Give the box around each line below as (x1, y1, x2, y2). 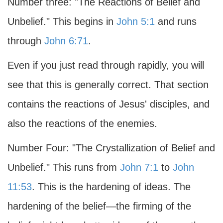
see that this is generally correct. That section (7, 79, 209, 90)
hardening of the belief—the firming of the (7, 201, 191, 212)
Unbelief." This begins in (7, 16, 116, 27)
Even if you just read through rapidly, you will (7, 60, 204, 71)
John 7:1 (120, 162, 158, 173)
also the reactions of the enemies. (7, 118, 157, 129)
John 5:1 (116, 16, 155, 27)
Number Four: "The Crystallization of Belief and (7, 142, 215, 153)
